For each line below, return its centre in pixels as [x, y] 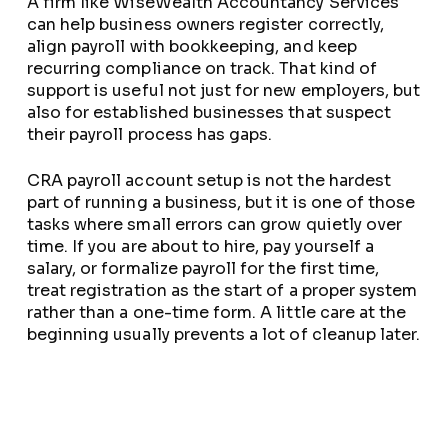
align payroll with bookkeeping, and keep [191, 46]
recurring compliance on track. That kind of [201, 68]
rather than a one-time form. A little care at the [216, 312]
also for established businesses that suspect [208, 112]
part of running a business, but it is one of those [221, 202]
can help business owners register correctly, [205, 24]
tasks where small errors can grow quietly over [214, 224]
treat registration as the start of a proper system [222, 290]
